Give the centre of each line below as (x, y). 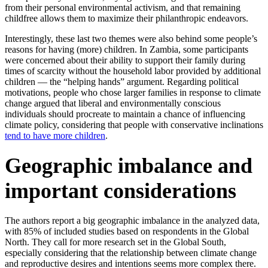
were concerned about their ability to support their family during (125, 60)
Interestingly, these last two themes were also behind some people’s (131, 39)
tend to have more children (55, 136)
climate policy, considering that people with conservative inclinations (134, 125)
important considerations (121, 191)
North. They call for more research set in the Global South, (115, 242)
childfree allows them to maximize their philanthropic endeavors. (127, 19)
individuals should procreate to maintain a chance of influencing (125, 114)
